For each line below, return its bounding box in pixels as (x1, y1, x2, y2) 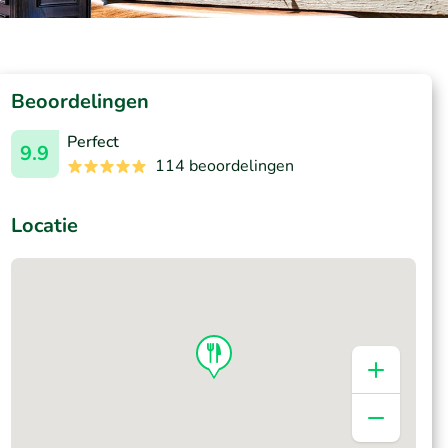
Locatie (10, 212, 78, 239)
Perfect (66, 131, 119, 153)
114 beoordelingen (154, 155, 294, 177)
